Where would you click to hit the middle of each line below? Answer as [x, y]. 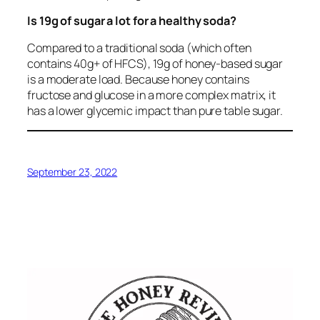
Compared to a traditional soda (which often [139, 48]
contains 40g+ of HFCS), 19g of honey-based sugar [155, 64]
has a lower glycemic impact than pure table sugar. [155, 111]
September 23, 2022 [72, 171]
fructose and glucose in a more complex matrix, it [152, 95]
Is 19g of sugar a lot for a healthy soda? [132, 20]
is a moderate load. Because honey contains [138, 80]
